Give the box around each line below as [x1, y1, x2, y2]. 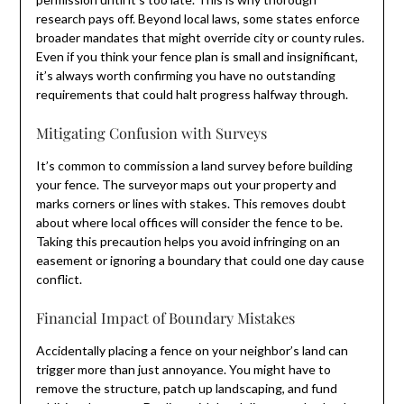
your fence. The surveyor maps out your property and [35, 176, 336, 192]
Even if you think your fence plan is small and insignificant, [35, 48, 358, 64]
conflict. [35, 271, 82, 287]
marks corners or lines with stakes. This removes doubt [35, 195, 346, 211]
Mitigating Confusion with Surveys [35, 122, 267, 142]
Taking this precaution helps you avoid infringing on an [35, 233, 340, 249]
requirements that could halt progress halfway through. [35, 86, 348, 102]
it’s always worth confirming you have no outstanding [35, 67, 335, 83]
